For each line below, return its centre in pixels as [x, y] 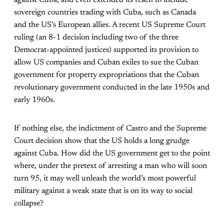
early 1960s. [34, 100]
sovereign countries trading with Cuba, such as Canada [105, 13]
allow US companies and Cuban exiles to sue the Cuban [106, 63]
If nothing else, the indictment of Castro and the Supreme [110, 129]
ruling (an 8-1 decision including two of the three [96, 38]
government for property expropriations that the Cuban [106, 75]
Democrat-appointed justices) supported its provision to [106, 50]
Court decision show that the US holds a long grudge [102, 141]
